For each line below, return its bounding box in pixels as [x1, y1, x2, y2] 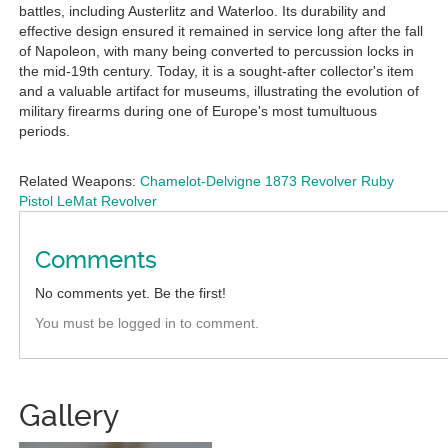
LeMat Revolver [57, 193, 157, 210]
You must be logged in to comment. [35, 315, 259, 332]
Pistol [19, 193, 53, 210]
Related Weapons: [19, 173, 140, 190]
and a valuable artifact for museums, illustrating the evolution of [19, 83, 419, 100]
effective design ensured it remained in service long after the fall [19, 23, 423, 40]
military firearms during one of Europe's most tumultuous [19, 103, 377, 120]
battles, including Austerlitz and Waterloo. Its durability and [19, 3, 386, 20]
